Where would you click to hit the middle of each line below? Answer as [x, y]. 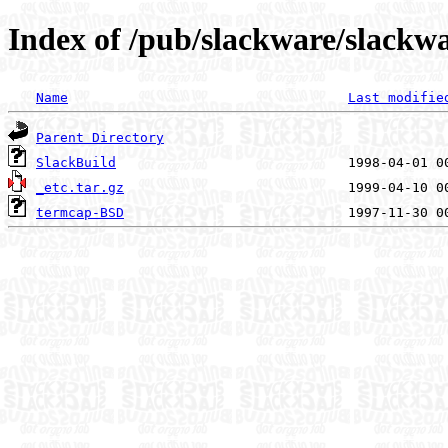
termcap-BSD [80, 212]
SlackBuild [76, 162]
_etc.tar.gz [80, 187]
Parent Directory [100, 137]
